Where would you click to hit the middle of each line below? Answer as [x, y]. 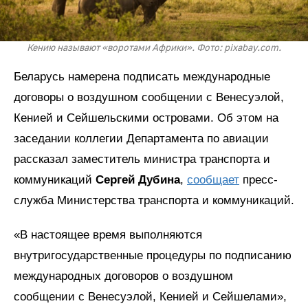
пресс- [258, 180]
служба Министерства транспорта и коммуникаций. [154, 201]
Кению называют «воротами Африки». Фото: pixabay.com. [154, 48]
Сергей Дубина [138, 180]
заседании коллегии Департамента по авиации [141, 139]
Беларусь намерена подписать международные [142, 77]
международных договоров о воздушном [123, 276]
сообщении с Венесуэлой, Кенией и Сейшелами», [150, 297]
